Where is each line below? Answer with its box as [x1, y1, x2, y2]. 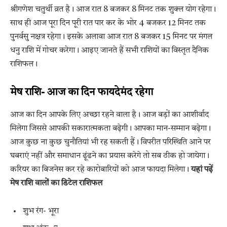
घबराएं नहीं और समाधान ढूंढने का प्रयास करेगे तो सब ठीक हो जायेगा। [10, 152, 209, 160]
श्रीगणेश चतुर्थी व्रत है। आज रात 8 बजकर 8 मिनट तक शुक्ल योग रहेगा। [10, 5, 216, 14]
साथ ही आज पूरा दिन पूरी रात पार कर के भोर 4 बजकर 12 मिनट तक [10, 19, 206, 27]
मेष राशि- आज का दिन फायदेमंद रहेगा [10, 87, 153, 98]
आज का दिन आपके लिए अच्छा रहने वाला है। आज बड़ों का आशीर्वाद [10, 110, 209, 119]
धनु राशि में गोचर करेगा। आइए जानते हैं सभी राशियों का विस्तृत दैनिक [10, 46, 209, 55]
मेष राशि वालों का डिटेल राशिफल [10, 179, 104, 187]
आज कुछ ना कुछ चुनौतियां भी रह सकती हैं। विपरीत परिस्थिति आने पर [10, 138, 211, 146]
